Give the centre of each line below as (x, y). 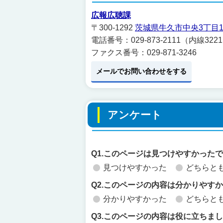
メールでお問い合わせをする (141, 71)
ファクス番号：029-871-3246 (144, 53)
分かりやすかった (135, 199)
